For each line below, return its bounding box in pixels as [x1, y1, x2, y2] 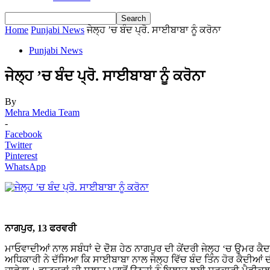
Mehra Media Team [5, 107, 80, 118]
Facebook [5, 128, 42, 139]
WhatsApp [5, 161, 46, 172]
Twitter [5, 139, 32, 150]
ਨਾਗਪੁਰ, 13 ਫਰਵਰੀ [5, 222, 77, 233]
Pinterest [5, 150, 37, 161]
